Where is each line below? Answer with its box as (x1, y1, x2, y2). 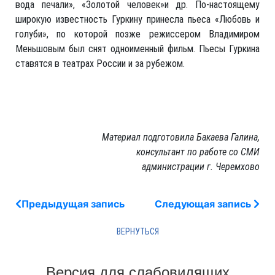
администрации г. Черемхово (142, 161, 260, 172)
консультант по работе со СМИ (136, 146, 260, 158)
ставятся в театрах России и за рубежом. (15, 58, 185, 69)
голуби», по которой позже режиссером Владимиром (15, 28, 260, 40)
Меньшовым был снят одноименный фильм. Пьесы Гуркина (15, 43, 260, 55)
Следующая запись (155, 198, 251, 210)
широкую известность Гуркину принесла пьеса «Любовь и (15, 14, 260, 25)
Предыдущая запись (21, 198, 125, 210)
